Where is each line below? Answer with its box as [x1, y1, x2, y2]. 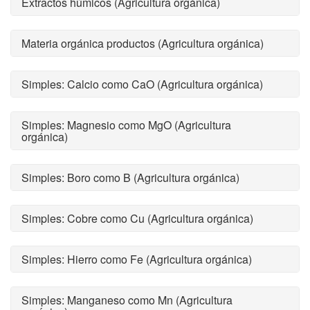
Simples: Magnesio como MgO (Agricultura [21, 117, 231, 133]
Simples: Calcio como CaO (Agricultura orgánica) [21, 76, 263, 92]
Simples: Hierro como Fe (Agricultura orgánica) [21, 251, 252, 267]
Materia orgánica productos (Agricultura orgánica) [21, 35, 264, 51]
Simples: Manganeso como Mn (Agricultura [21, 292, 232, 308]
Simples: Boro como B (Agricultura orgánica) [21, 170, 239, 185]
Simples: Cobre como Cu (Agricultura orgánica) [21, 210, 253, 226]
